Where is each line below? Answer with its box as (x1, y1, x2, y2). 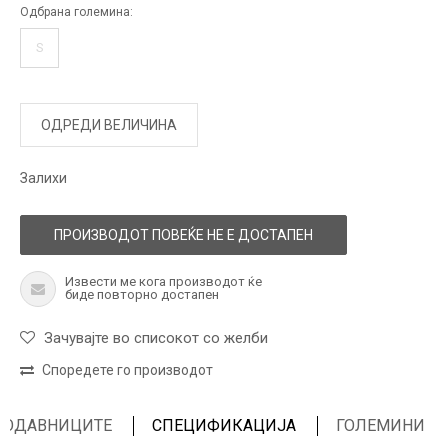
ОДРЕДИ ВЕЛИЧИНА (41, 117, 177, 133)
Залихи (20, 170, 67, 186)
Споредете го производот (42, 362, 213, 378)
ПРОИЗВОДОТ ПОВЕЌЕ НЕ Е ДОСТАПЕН (54, 227, 313, 243)
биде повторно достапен (65, 287, 219, 302)
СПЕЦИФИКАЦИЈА (152, 416, 296, 435)
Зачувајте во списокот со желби (44, 329, 268, 347)
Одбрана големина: (20, 5, 133, 19)
